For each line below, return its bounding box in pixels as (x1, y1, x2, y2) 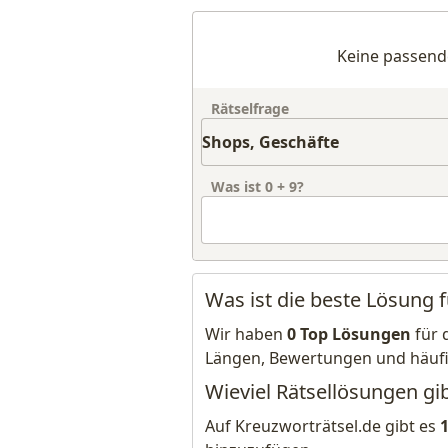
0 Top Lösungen (287, 323, 411, 345)
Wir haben (205, 323, 287, 345)
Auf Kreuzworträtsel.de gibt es (205, 415, 440, 437)
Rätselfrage (211, 99, 289, 118)
